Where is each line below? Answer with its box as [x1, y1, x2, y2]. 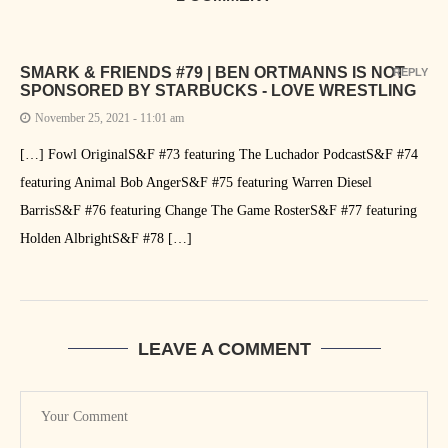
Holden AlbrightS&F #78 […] [20, 230, 192, 246]
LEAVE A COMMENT [137, 338, 311, 359]
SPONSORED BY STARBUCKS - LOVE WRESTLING [20, 81, 416, 99]
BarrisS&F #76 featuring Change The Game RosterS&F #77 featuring [20, 202, 417, 218]
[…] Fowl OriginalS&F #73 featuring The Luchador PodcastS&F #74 [20, 146, 418, 162]
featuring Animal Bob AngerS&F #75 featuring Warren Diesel [20, 174, 372, 190]
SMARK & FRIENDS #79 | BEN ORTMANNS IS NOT [20, 63, 405, 81]
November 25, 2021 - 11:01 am [35, 110, 184, 125]
